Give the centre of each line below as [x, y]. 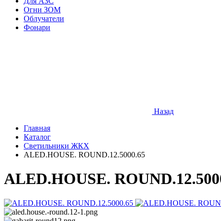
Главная [37, 128]
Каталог [37, 137]
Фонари [37, 27]
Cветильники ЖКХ [56, 146]
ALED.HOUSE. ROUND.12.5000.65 [84, 155]
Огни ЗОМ [42, 10]
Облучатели [44, 18]
